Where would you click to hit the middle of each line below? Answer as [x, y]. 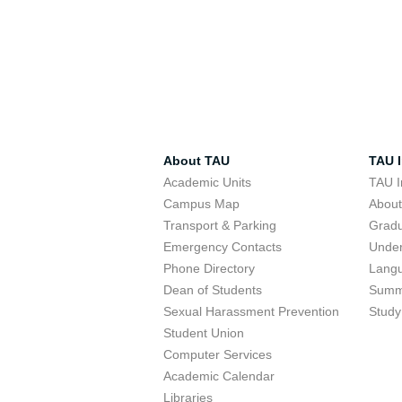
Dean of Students [213, 290]
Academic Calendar [219, 376]
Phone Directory [209, 268]
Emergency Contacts [223, 247]
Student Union [204, 333]
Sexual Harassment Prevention [251, 311]
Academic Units [207, 182]
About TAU [197, 161]
